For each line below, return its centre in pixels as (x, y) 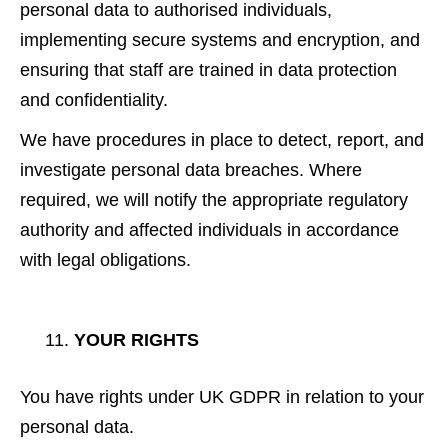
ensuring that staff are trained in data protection (208, 69)
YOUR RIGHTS (136, 339)
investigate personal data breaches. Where (191, 169)
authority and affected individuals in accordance (209, 229)
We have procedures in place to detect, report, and (222, 139)
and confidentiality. (94, 99)
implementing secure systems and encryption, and (220, 39)
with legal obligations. (105, 259)
